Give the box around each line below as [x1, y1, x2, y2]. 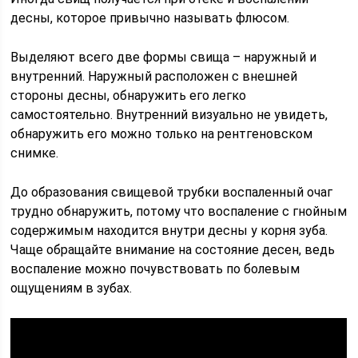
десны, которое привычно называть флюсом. [10, 10, 290, 26]
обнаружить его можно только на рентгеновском [10, 126, 313, 141]
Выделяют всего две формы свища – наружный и [10, 50, 317, 65]
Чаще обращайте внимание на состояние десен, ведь [10, 242, 336, 257]
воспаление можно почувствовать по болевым [10, 261, 300, 276]
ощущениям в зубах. [10, 280, 133, 296]
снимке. [10, 145, 59, 161]
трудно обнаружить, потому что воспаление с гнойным [10, 204, 348, 219]
